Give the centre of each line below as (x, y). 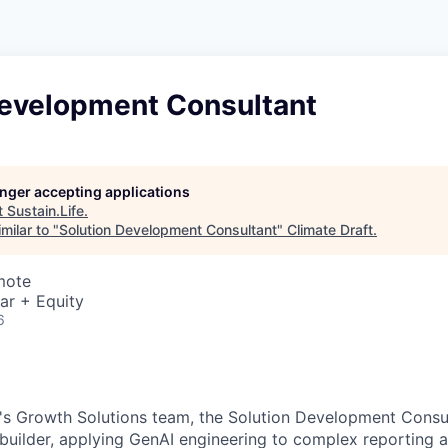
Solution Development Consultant (168, 229)
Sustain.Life (45, 210)
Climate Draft (330, 229)
